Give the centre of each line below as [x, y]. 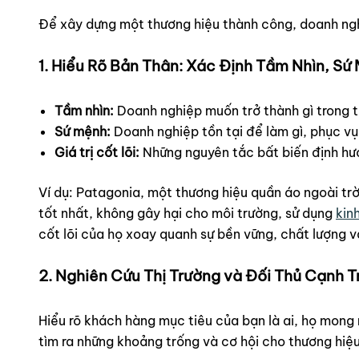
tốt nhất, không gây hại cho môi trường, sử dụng [187, 213]
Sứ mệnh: [83, 131]
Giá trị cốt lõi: [97, 152]
